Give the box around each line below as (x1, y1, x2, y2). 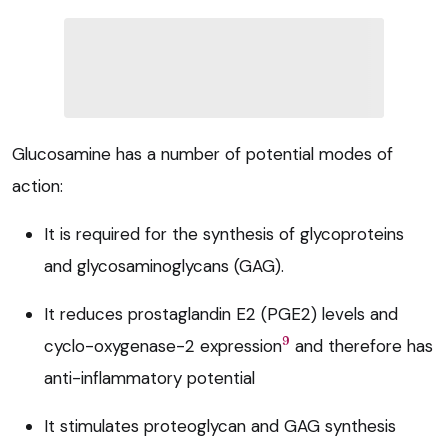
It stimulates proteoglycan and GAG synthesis (44, 414, 396, 437)
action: (12, 174, 63, 197)
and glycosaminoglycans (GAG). (44, 254, 284, 277)
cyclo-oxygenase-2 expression (44, 334, 282, 357)
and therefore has (290, 334, 433, 357)
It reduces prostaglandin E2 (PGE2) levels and (44, 302, 398, 325)
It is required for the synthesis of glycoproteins (44, 222, 404, 245)
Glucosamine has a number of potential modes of (12, 142, 393, 165)
